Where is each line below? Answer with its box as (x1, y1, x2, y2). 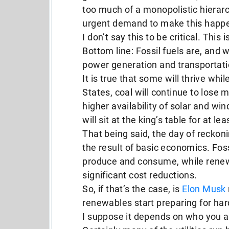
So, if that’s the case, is (82, 184, 182, 194)
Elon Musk (182, 184, 226, 194)
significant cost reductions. (82, 170, 197, 180)
